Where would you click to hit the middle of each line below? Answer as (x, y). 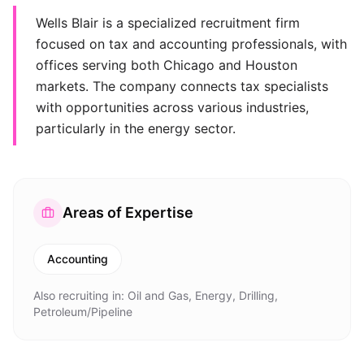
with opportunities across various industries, (172, 107)
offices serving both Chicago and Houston (167, 65)
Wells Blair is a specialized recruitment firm (168, 23)
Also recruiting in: (80, 295)
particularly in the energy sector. (136, 128)
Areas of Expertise (128, 212)
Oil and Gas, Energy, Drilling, (203, 295)
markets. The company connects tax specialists (182, 86)
